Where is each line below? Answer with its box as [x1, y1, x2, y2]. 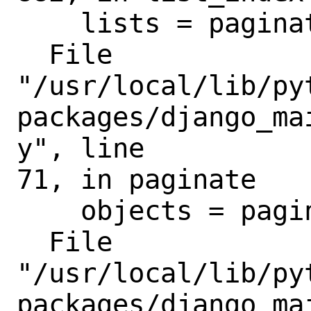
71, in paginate [17, 163, 256, 195]
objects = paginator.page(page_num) [17, 194, 81, 226]
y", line [17, 132, 144, 164]
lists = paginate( [17, 7, 81, 39]
